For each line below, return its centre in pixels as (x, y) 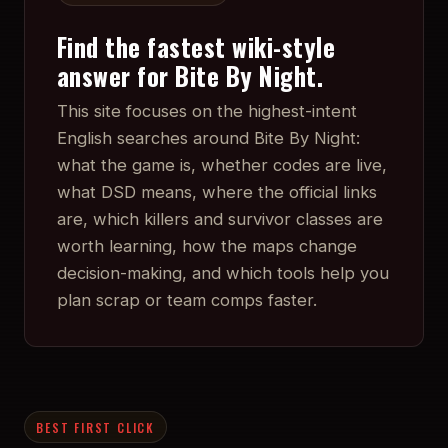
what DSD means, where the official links (217, 192)
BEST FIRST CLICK (95, 427)
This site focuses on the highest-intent (207, 111)
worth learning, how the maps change (207, 246)
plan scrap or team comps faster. (187, 300)
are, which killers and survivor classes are (220, 219)
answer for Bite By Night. (190, 76)
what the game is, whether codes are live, (222, 165)
